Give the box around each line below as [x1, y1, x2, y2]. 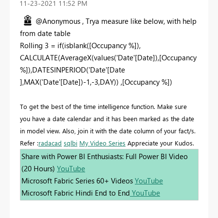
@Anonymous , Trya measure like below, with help [36, 16, 197, 26]
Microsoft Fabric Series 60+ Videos [21, 175, 135, 185]
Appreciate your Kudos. [126, 138, 194, 147]
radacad [38, 138, 62, 147]
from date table [20, 28, 71, 38]
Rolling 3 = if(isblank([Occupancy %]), [20, 40, 141, 50]
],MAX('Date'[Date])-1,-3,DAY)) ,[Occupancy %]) [20, 76, 172, 87]
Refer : [20, 138, 38, 147]
